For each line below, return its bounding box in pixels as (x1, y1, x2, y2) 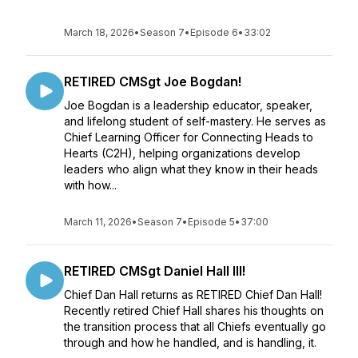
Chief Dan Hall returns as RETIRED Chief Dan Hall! (64, 288, 322, 301)
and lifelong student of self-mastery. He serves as (64, 114, 326, 128)
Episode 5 (188, 216, 235, 228)
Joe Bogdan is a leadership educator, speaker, (64, 98, 312, 112)
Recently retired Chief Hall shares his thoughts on (64, 304, 324, 317)
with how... (64, 178, 117, 192)
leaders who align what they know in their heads (64, 162, 318, 176)
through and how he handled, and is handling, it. (64, 336, 320, 349)
